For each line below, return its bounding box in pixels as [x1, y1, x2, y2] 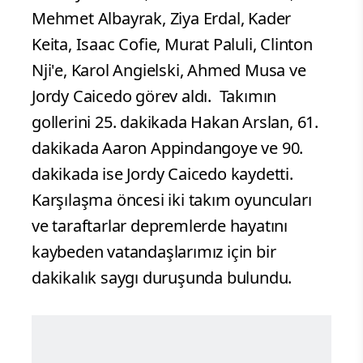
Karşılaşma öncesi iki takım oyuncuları [32, 188, 312, 211]
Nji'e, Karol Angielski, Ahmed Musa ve [32, 58, 306, 81]
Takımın [215, 84, 277, 107]
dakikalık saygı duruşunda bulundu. [32, 266, 293, 288]
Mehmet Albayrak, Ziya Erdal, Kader [32, 6, 292, 29]
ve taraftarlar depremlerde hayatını [32, 214, 288, 237]
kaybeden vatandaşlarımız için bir [32, 240, 276, 263]
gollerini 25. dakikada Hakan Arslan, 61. [32, 110, 318, 133]
